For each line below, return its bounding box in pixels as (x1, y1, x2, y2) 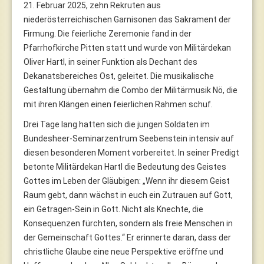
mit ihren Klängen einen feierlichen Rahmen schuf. (24, 99, 213, 109)
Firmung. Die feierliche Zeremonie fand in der (24, 28, 192, 38)
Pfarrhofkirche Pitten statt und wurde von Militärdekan (24, 42, 231, 52)
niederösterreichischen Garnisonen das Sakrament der (24, 14, 231, 24)
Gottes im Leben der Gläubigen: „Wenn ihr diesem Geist (24, 176, 230, 186)
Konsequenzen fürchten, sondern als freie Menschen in (24, 218, 233, 228)
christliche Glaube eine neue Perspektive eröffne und (24, 246, 223, 256)
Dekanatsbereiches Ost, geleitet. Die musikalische (24, 71, 214, 81)
